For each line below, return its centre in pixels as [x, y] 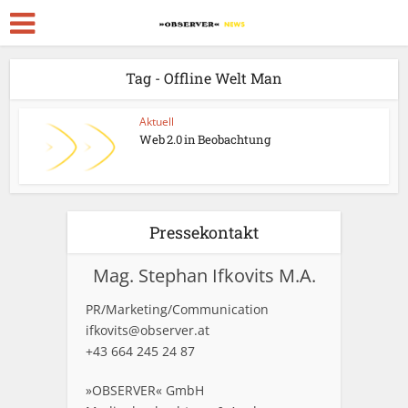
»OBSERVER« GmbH [145, 390]
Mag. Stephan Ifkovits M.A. [204, 275]
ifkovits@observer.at [148, 330]
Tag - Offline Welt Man [204, 78]
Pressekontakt [204, 232]
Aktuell [157, 122]
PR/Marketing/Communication [177, 309]
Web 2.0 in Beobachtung [205, 139]
